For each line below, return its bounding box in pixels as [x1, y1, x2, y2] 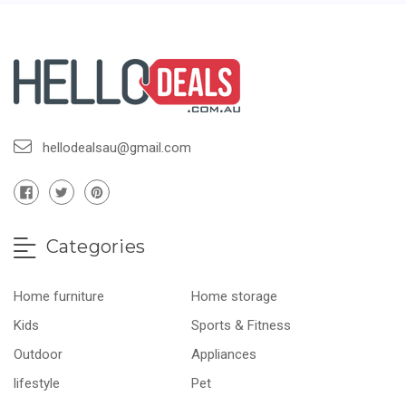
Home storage [191, 287, 278, 304]
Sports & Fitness [191, 316, 292, 333]
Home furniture [14, 287, 104, 304]
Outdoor [14, 345, 63, 362]
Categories [41, 236, 145, 258]
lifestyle [14, 374, 60, 391]
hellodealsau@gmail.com [43, 140, 191, 157]
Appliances [191, 345, 257, 362]
